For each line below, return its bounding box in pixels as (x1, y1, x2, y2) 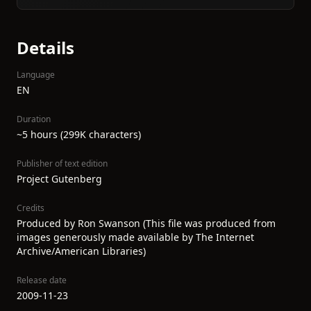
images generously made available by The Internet (17, 230, 254, 244)
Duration (17, 113, 51, 125)
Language (17, 69, 55, 81)
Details (17, 36, 74, 59)
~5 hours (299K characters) (17, 128, 141, 141)
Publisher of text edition (17, 158, 108, 169)
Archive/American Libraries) (17, 244, 146, 258)
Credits (17, 202, 44, 214)
